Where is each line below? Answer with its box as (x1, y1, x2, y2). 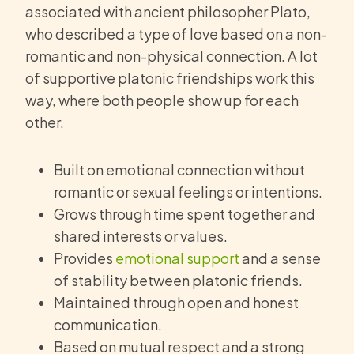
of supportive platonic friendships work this (25, 69, 314, 88)
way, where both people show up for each (25, 91, 299, 110)
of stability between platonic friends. (54, 271, 303, 290)
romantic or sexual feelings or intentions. (54, 183, 322, 201)
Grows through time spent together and (54, 205, 315, 224)
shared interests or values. (54, 227, 228, 246)
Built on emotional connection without (54, 160, 305, 179)
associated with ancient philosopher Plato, (25, 2, 311, 21)
